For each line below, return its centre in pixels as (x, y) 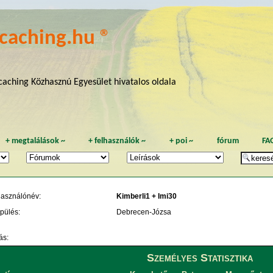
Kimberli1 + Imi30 (146, 196)
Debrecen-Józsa (144, 212)
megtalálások (35, 141)
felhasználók (117, 141)
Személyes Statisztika (200, 257)
